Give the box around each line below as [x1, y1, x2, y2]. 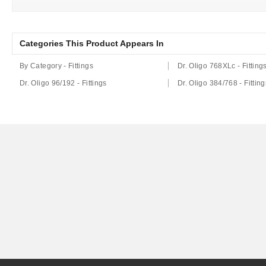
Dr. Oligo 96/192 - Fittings [20, 79, 107, 87]
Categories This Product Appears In [20, 39, 164, 48]
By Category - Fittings [20, 62, 93, 70]
